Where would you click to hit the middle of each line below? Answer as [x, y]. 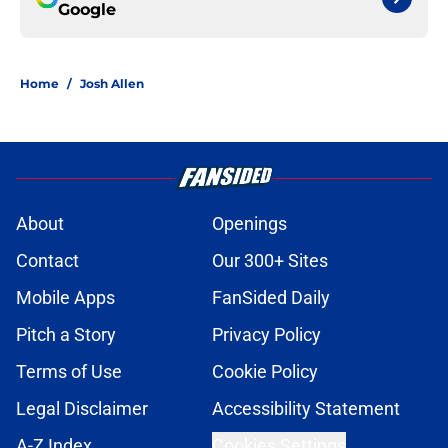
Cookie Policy [265, 372]
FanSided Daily [271, 298]
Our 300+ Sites [270, 261]
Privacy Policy [266, 335]
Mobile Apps [65, 298]
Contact [47, 261]
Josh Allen [112, 84]
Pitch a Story [66, 335]
